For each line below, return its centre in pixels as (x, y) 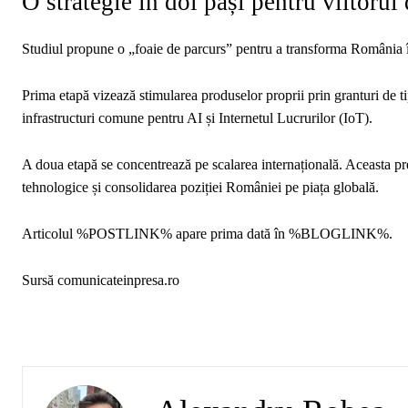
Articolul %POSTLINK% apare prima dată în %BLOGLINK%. (207, 233)
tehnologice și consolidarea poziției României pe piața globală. (200, 187)
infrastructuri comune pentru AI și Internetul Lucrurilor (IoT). (197, 117)
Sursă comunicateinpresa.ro (101, 280)
